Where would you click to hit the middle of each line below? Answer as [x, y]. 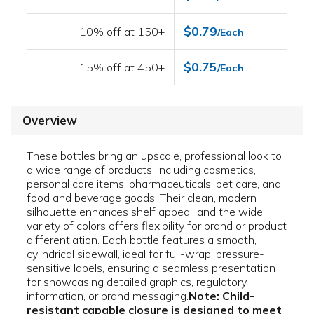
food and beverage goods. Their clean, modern [142, 198]
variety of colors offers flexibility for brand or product [157, 226]
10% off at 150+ [122, 32]
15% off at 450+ [122, 68]
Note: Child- [221, 296]
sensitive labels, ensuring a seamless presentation [151, 268]
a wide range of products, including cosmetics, [141, 170]
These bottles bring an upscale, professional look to [154, 156]
